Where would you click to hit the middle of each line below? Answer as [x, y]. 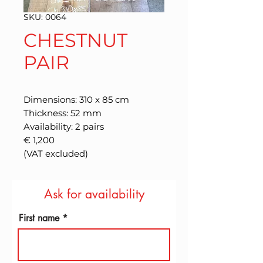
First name [39, 218]
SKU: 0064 [45, 17]
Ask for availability [94, 194]
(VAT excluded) [56, 154]
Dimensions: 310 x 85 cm [76, 100]
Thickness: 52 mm [63, 113]
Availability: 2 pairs [64, 127]
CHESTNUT [75, 40]
